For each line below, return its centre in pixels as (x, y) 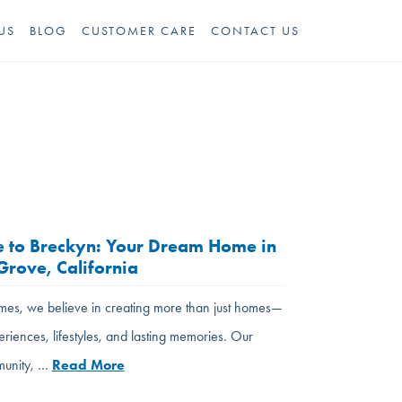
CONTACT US (255, 31)
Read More (88, 365)
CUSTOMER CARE (139, 31)
